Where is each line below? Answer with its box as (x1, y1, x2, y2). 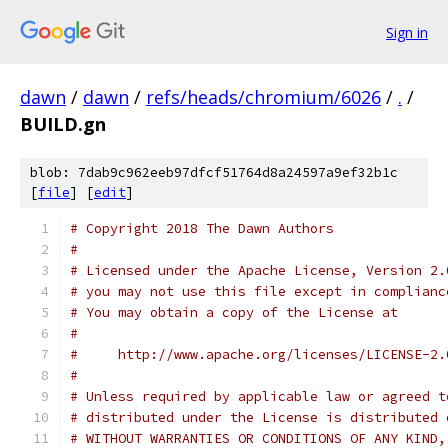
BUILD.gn (20, 112, 106, 136)
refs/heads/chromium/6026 (146, 85, 381, 109)
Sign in (386, 22, 428, 42)
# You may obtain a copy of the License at (70, 304, 398, 321)
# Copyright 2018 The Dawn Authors (70, 220, 334, 237)
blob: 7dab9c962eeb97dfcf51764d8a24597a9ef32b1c (30, 164, 398, 181)
